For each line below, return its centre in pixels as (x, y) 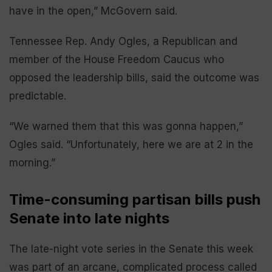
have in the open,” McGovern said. (93, 11)
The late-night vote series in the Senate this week (131, 249)
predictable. (38, 96)
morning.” (32, 163)
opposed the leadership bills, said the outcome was (134, 78)
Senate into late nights (89, 218)
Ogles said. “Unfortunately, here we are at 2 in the (131, 144)
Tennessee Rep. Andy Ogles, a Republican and (123, 41)
